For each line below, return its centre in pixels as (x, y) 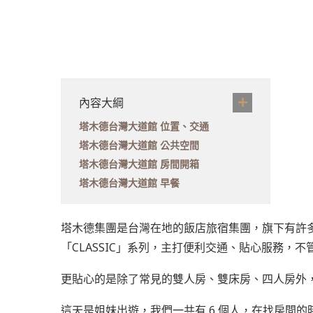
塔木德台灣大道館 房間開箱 (139, 164)
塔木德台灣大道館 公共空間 (139, 145)
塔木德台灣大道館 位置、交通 (144, 126)
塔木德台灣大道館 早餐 (129, 183)
